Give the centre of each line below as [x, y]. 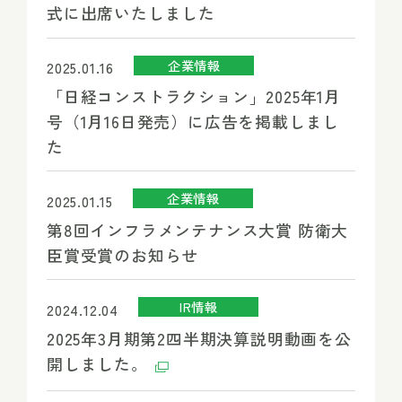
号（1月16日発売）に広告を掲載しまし [193, 122]
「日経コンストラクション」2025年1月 [193, 96]
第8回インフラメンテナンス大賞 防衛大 [197, 229]
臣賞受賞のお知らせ [125, 254]
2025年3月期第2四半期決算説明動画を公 [199, 338]
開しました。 [100, 363]
